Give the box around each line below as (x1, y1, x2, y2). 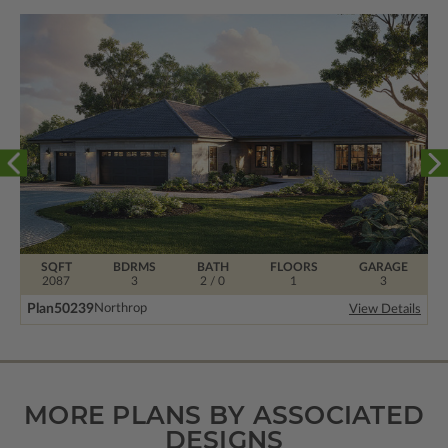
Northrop (94, 302, 147, 316)
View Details (349, 302, 421, 316)
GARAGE (358, 260, 408, 273)
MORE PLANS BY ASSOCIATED (24, 399, 424, 430)
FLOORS (269, 260, 318, 273)
